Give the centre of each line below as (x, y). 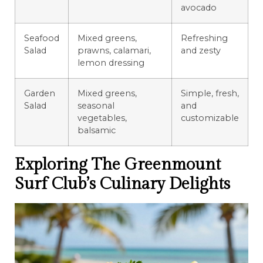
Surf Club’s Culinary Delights (122, 184)
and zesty (201, 50)
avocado (199, 7)
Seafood (42, 38)
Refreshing (204, 38)
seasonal (96, 105)
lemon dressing (111, 63)
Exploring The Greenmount (118, 164)
